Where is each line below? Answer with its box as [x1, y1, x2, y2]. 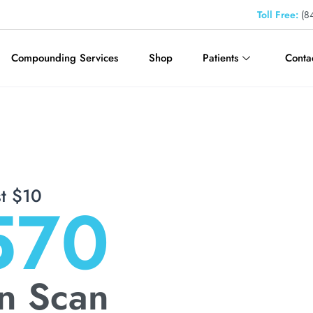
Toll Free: [257, 8, 298, 22]
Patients [203, 50, 239, 66]
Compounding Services [11, 50, 119, 66]
